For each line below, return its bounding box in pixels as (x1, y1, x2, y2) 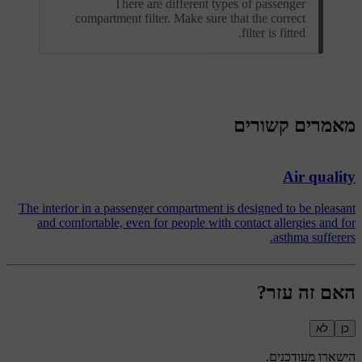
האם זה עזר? (257, 281, 356, 303)
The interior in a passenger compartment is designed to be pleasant (19, 200, 356, 215)
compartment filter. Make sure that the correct (75, 11, 305, 25)
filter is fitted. (242, 25, 305, 40)
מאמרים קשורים (234, 115, 356, 137)
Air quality (283, 168, 356, 186)
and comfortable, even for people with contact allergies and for (37, 215, 356, 229)
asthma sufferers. (273, 229, 356, 244)
